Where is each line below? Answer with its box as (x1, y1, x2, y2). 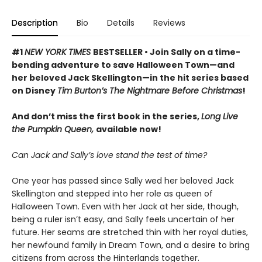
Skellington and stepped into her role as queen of (12, 188, 213, 200)
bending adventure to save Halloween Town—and (12, 59, 235, 71)
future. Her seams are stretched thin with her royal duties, (12, 226, 248, 239)
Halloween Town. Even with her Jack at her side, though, (12, 201, 239, 213)
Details (107, 17, 135, 29)
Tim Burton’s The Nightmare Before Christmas (57, 85, 242, 97)
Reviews (153, 17, 185, 29)
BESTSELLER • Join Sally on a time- (93, 46, 240, 58)
